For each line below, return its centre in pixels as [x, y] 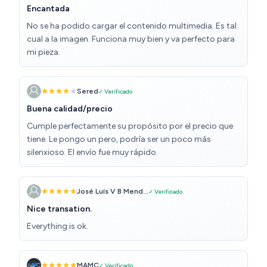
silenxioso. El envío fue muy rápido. [92, 153]
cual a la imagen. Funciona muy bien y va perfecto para [131, 39]
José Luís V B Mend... [113, 192]
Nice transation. [59, 209]
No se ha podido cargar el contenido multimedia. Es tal [132, 26]
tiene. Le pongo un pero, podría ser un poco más [119, 139]
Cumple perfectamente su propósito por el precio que [130, 126]
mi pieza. [44, 52]
